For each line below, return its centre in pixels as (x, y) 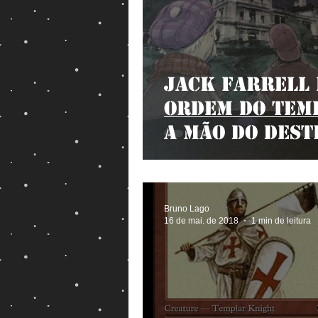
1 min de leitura (281, 220)
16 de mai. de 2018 (201, 220)
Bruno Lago (187, 209)
